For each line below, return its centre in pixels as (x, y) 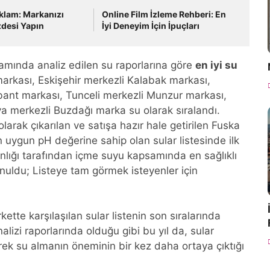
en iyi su (216, 65)
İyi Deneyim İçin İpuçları (151, 26)
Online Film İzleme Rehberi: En (164, 14)
